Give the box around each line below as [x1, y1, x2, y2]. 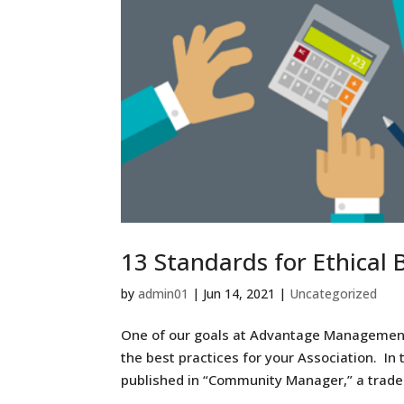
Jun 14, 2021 [203, 284, 276, 302]
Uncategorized [289, 284, 378, 302]
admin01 [138, 284, 189, 302]
